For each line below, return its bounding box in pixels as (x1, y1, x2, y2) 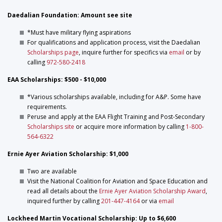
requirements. (27, 103, 67, 111)
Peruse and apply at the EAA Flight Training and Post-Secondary (27, 112, 205, 121)
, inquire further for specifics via (79, 48, 169, 56)
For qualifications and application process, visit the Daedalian (27, 38, 200, 47)
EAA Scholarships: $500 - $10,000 (7, 75, 106, 84)
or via (140, 197, 159, 205)
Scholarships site (27, 122, 74, 131)
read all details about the (27, 187, 99, 195)
